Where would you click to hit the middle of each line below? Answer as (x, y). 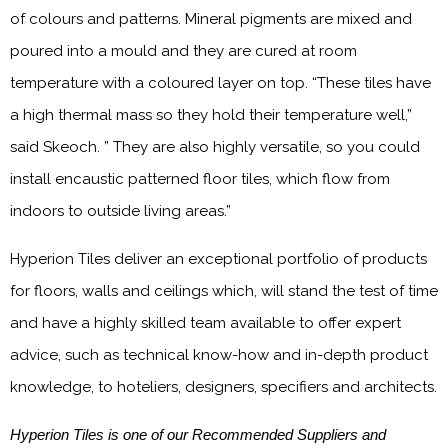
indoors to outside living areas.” (120, 211)
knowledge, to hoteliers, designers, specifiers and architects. (223, 387)
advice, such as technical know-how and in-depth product (219, 355)
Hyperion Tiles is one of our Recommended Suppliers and (198, 434)
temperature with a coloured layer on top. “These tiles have (220, 83)
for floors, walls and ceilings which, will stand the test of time (224, 291)
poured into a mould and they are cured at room (183, 51)
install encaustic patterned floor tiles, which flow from (200, 179)
